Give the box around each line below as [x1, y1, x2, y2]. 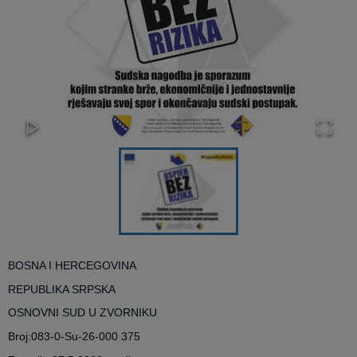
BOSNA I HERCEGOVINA [8, 259, 137, 273]
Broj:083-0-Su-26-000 [8, 329, 119, 343]
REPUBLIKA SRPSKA [8, 282, 116, 296]
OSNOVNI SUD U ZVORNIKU [8, 306, 158, 320]
